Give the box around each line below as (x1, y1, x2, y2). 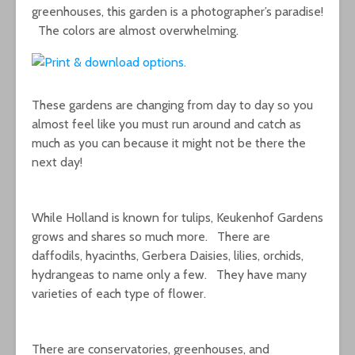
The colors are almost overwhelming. (32, 23, 239, 39)
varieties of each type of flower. (32, 286, 206, 302)
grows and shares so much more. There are (32, 229, 270, 245)
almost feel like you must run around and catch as (32, 116, 301, 132)
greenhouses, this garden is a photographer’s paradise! (32, 4, 323, 20)
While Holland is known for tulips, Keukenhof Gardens (32, 210, 323, 226)
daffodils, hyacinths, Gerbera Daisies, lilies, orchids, (32, 248, 303, 264)
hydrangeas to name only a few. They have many (32, 267, 307, 283)
